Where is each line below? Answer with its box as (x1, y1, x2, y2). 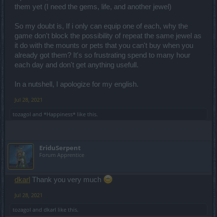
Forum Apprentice (39, 151, 84, 159)
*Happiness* (44, 110, 76, 118)
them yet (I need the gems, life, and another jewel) (15, 3, 171, 11)
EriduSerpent (39, 143, 81, 153)
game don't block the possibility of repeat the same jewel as (15, 32, 201, 40)
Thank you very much (30, 176, 103, 184)
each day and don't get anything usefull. (15, 61, 139, 69)
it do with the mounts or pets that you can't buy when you (15, 42, 193, 50)
